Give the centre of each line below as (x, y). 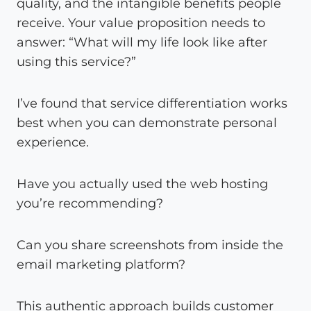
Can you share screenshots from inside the (150, 245)
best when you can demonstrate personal (147, 123)
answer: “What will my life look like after (142, 42)
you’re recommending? (90, 203)
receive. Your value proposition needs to (141, 23)
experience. (53, 142)
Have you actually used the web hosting (142, 184)
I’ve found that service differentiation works (152, 103)
